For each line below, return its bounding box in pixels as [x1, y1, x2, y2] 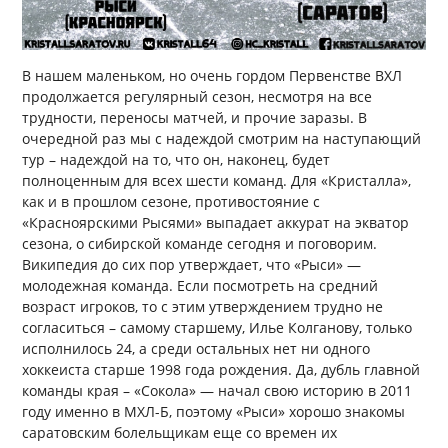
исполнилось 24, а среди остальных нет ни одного [22, 339, 371, 359]
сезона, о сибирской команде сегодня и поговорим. [22, 234, 382, 254]
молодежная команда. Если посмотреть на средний [22, 276, 379, 296]
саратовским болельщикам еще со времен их [22, 423, 338, 443]
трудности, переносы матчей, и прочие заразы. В [22, 108, 368, 128]
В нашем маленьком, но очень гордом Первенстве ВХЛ [22, 66, 403, 86]
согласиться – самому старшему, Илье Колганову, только [22, 318, 413, 338]
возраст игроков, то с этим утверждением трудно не [22, 297, 384, 317]
